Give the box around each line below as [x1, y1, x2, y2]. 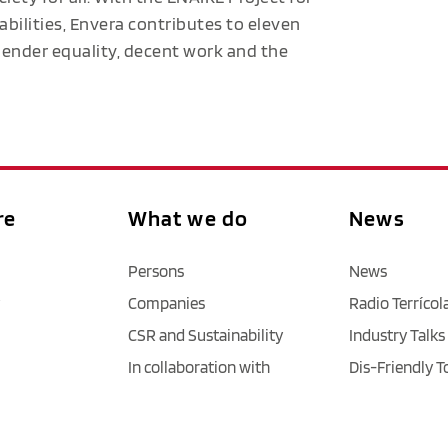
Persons [127, 260, 184, 281]
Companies [127, 292, 205, 313]
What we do [127, 204, 248, 231]
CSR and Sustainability [127, 324, 283, 345]
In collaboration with [127, 356, 270, 377]
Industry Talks [349, 324, 446, 345]
